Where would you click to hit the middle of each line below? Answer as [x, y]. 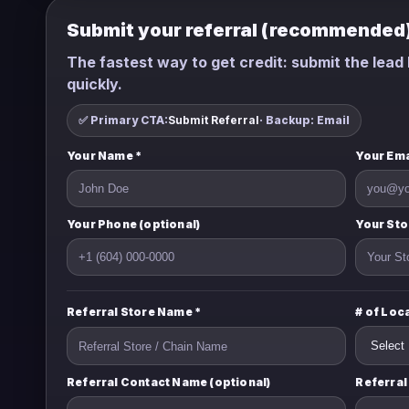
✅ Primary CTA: [123, 120]
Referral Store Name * [134, 312]
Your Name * [105, 156]
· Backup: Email [304, 120]
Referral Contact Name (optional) [169, 382]
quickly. [94, 84]
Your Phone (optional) [134, 224]
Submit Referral [214, 120]
